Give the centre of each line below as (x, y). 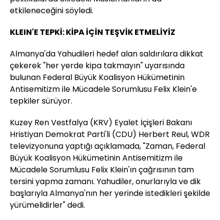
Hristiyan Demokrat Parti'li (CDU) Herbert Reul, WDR (110, 135)
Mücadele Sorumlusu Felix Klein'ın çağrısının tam (102, 170)
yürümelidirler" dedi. (47, 205)
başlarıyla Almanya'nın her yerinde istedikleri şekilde (110, 193)
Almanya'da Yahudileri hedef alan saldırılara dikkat (107, 54)
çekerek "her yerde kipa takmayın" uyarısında (97, 66)
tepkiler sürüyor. (41, 101)
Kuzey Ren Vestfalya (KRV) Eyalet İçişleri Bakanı (101, 123)
